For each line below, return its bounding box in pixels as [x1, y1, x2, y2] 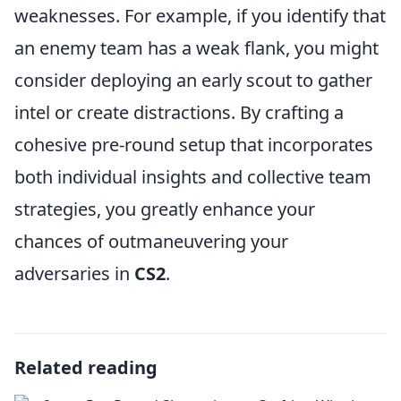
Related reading [14, 355, 158, 380]
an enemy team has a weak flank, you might [14, 36, 379, 60]
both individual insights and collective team [14, 165, 371, 189]
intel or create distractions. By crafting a [14, 100, 344, 124]
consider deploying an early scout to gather [14, 68, 372, 92]
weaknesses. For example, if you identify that [14, 4, 386, 28]
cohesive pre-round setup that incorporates [14, 132, 373, 157]
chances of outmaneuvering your [14, 229, 288, 253]
